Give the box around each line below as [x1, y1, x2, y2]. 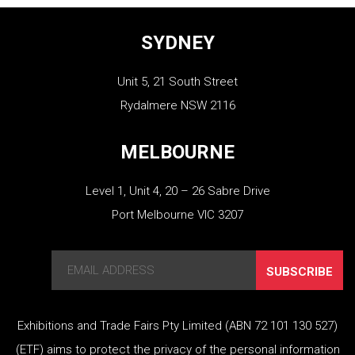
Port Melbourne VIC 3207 [112, 207, 243, 222]
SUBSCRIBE [266, 264, 333, 279]
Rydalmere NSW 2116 [120, 97, 235, 113]
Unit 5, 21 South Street [117, 74, 238, 89]
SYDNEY [140, 31, 215, 54]
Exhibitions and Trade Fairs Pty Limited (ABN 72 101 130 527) [17, 318, 338, 333]
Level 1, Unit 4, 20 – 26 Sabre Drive [85, 183, 270, 198]
